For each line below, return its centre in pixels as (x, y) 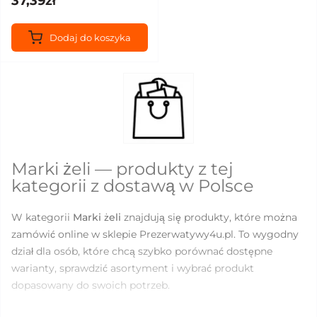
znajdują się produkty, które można (209, 217)
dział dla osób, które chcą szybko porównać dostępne (142, 251)
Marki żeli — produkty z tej (122, 169)
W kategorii (42, 217)
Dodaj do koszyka (90, 38)
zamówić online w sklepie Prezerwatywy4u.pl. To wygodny (155, 234)
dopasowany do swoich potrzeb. (91, 285)
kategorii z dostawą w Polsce (133, 186)
